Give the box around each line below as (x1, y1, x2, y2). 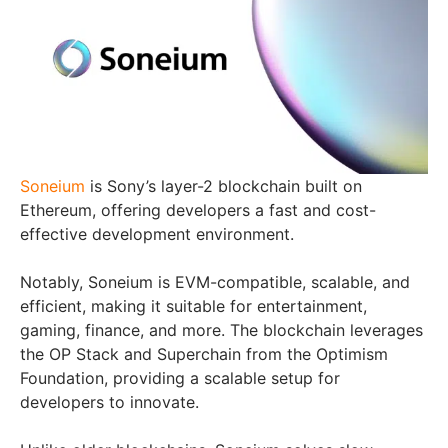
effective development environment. (20, 223, 294, 244)
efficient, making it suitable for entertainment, (20, 295, 367, 316)
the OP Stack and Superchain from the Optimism (20, 343, 388, 364)
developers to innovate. (20, 391, 199, 412)
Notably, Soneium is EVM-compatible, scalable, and (20, 271, 410, 292)
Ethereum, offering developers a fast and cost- (20, 199, 376, 220)
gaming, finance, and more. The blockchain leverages (20, 319, 423, 340)
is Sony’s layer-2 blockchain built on (85, 175, 362, 196)
